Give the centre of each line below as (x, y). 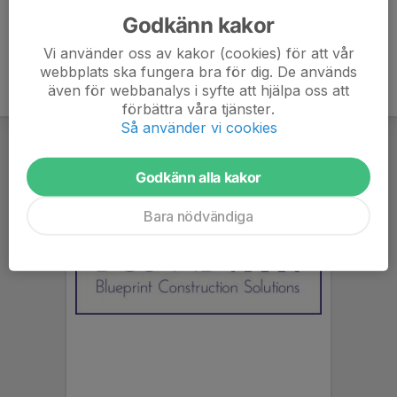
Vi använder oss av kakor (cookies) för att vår (198, 53)
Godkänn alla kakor (198, 177)
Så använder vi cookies (198, 127)
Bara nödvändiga (198, 216)
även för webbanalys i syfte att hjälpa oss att (198, 90)
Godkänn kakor (198, 25)
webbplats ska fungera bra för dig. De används (198, 71)
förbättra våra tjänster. (198, 109)
